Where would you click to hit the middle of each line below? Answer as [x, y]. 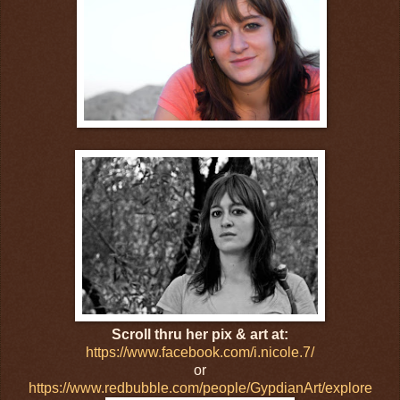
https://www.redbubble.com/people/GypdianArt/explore [200, 388]
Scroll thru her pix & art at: [200, 335]
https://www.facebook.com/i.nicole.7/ [200, 353]
